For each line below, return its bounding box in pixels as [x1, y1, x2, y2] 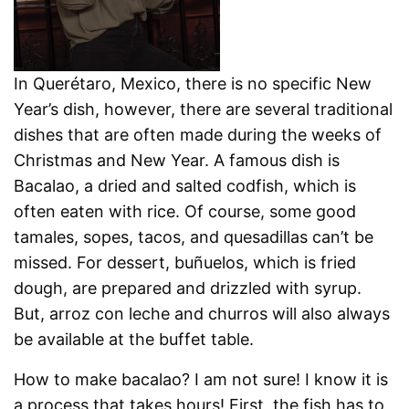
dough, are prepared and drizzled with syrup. [14, 278, 362, 298]
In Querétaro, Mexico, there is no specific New [14, 73, 372, 93]
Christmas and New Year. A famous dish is [14, 150, 341, 170]
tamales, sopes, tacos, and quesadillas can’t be [14, 226, 374, 246]
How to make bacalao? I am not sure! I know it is [14, 369, 389, 389]
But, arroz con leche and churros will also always [14, 303, 391, 323]
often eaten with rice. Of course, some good [14, 201, 357, 221]
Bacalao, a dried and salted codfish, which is [14, 175, 357, 195]
